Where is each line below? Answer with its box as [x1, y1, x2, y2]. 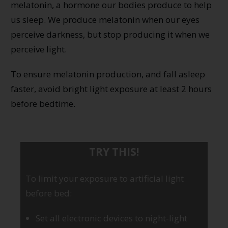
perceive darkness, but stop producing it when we [11, 28, 210, 40]
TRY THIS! [89, 144, 139, 159]
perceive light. [11, 43, 69, 55]
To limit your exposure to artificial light [25, 172, 184, 184]
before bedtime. [11, 97, 75, 109]
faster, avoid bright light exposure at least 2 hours [11, 82, 212, 95]
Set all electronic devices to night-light [36, 212, 187, 224]
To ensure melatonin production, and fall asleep [11, 68, 205, 80]
